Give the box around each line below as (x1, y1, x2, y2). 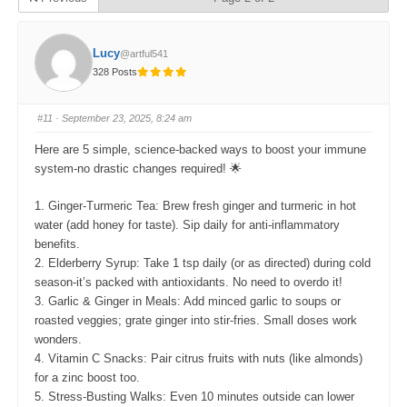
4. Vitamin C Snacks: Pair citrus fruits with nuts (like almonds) (35, 352, 363, 366)
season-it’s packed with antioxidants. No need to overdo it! (35, 275, 343, 290)
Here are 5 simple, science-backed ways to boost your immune (35, 143, 367, 157)
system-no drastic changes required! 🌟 (35, 162, 243, 176)
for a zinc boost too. (35, 371, 141, 385)
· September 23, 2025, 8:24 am (53, 113, 193, 124)
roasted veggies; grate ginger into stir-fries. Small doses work (35, 313, 358, 328)
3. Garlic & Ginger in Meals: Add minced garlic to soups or (35, 294, 342, 309)
